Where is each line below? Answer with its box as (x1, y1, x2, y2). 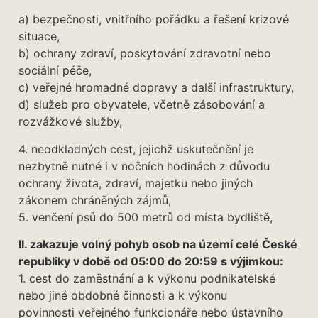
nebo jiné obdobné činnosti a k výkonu (18, 287, 227, 302)
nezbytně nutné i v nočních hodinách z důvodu (18, 158, 270, 173)
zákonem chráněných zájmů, (18, 192, 171, 207)
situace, (18, 29, 60, 44)
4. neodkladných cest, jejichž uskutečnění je (18, 141, 253, 156)
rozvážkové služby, (18, 114, 122, 129)
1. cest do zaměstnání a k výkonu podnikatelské (18, 270, 275, 285)
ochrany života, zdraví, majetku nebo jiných (18, 175, 253, 190)
